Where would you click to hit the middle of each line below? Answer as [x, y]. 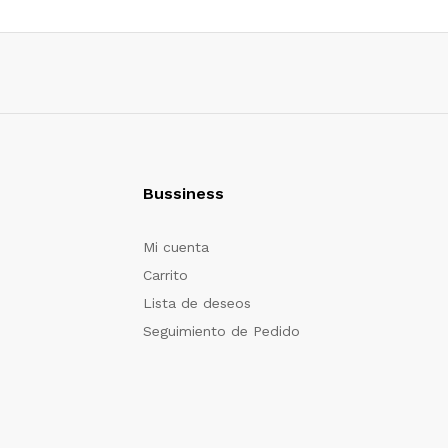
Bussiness [183, 193]
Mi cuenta [176, 246]
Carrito [165, 274]
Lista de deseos [197, 302]
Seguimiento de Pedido [221, 330]
